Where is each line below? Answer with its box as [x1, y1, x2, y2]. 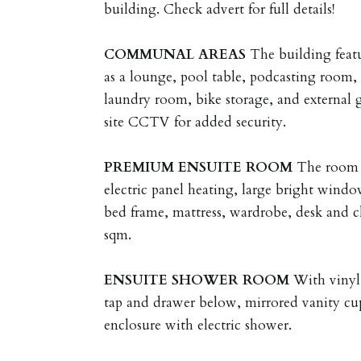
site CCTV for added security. [104, 112, 287, 131]
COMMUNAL [104, 44, 195, 64]
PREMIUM [104, 157, 175, 176]
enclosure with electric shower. [104, 315, 293, 334]
